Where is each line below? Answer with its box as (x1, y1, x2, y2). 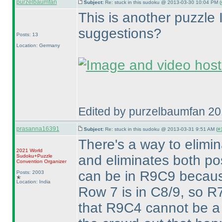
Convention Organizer (16, 159, 66, 164)
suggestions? (78, 26, 162, 41)
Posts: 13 (16, 32, 38, 37)
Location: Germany (16, 43, 60, 48)
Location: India (16, 179, 51, 184)
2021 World (16, 148, 43, 153)
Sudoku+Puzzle (16, 153, 53, 159)
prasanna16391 (16, 125, 59, 132)
